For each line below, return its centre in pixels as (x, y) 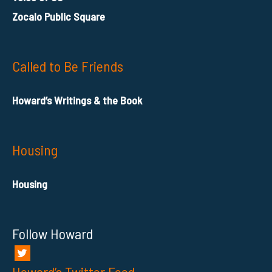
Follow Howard (53, 233)
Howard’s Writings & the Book (77, 100)
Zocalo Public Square (59, 16)
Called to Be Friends (68, 66)
